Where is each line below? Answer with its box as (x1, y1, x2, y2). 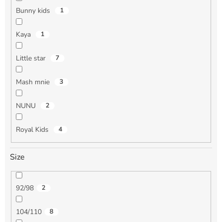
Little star (15, 54, 48, 63)
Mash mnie (15, 77, 52, 87)
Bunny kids (15, 6, 52, 16)
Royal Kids (15, 125, 51, 135)
